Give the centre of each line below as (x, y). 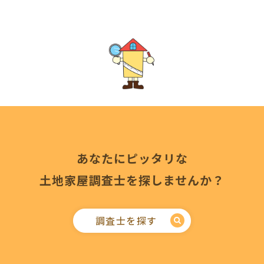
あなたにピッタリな (132, 158)
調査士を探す (126, 220)
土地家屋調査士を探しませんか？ (132, 180)
